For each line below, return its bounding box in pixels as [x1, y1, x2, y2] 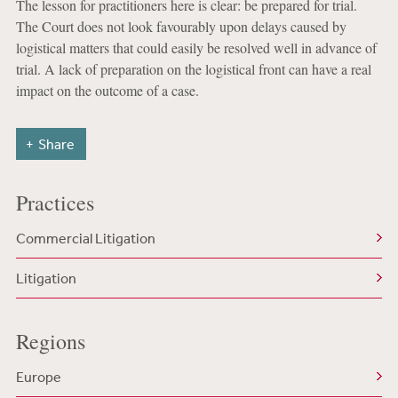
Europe [15, 368, 61, 386]
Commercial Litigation [15, 229, 155, 247]
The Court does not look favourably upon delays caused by [15, 17, 346, 36]
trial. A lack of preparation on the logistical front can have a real [15, 60, 371, 78]
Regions [15, 327, 85, 355]
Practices [15, 188, 94, 217]
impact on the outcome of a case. [15, 81, 199, 99]
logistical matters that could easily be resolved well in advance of [15, 38, 377, 57]
